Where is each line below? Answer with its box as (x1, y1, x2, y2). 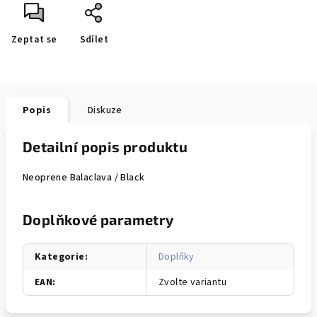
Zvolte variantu (158, 275, 226, 289)
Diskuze (88, 103, 122, 117)
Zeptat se (11, 33, 57, 47)
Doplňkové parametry (23, 211, 174, 228)
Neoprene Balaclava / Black (23, 171, 145, 185)
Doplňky (158, 250, 195, 264)
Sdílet (79, 33, 109, 47)
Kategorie (35, 250, 85, 264)
